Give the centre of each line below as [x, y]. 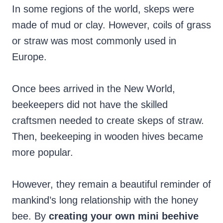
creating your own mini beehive [124, 216]
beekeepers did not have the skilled [90, 105]
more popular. [43, 153]
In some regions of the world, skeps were [103, 9]
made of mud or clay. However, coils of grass [111, 25]
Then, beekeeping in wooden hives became [108, 137]
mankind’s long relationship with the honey [105, 200]
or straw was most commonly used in [94, 41]
